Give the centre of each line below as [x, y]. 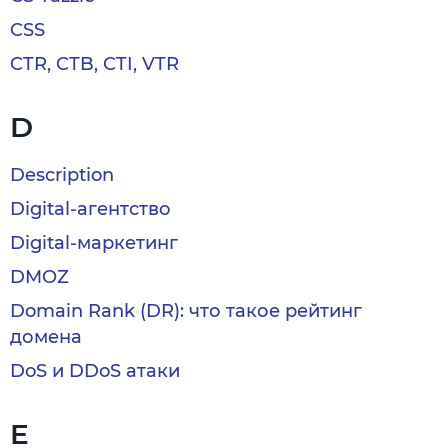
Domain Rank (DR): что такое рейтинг [186, 311]
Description [62, 175]
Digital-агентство [90, 209]
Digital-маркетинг [94, 243]
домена [46, 337]
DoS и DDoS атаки [95, 371]
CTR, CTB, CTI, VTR [94, 64]
